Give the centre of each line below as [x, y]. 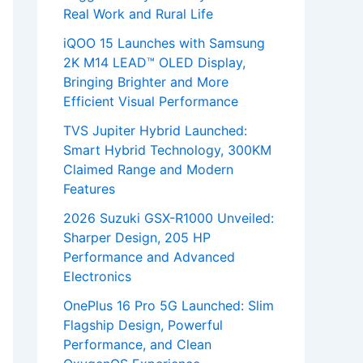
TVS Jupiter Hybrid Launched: [155, 131]
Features [89, 189]
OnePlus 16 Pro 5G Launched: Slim [169, 306]
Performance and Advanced [149, 257]
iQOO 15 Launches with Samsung [164, 43]
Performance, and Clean [137, 345]
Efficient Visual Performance [151, 102]
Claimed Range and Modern [148, 170]
